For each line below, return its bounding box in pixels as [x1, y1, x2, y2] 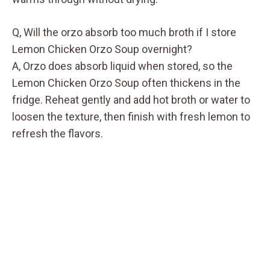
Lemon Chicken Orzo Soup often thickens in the [12, 76, 240, 89]
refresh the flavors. [12, 127, 103, 140]
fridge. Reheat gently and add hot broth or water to [12, 93, 250, 106]
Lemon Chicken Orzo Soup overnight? [12, 42, 192, 55]
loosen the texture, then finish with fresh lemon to [12, 110, 250, 123]
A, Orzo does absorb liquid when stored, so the [12, 59, 233, 72]
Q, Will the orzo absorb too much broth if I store [12, 25, 236, 39]
